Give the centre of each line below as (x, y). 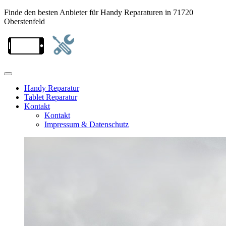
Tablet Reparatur (51, 97)
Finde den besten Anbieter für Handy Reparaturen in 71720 (99, 12)
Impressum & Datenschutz (87, 124)
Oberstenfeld (24, 21)
